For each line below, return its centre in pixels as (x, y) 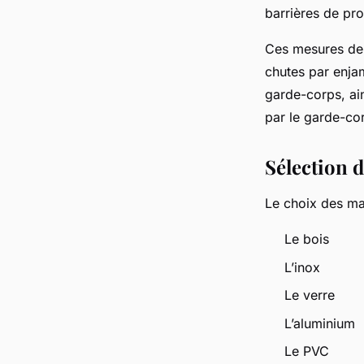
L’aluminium (320, 323)
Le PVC (307, 351)
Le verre (310, 295)
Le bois (307, 239)
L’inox (302, 267)
